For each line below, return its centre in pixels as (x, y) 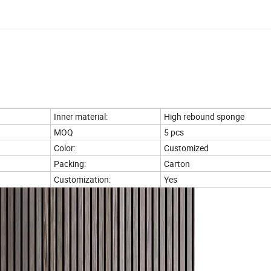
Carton (177, 163)
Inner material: (81, 116)
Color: (65, 148)
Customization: (82, 179)
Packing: (70, 163)
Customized (186, 148)
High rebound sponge (204, 116)
